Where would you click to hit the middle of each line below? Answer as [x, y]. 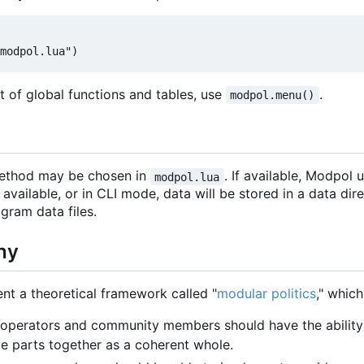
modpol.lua [187, 177]
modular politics [266, 293]
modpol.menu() [273, 95]
